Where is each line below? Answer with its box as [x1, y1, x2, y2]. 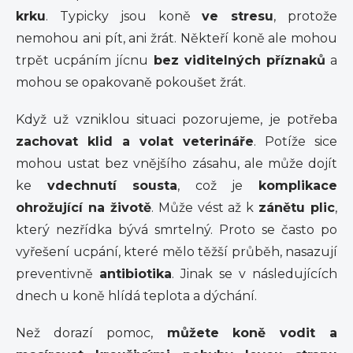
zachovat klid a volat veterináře [16, 134, 254, 149]
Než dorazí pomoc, [16, 325, 153, 340]
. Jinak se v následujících [172, 266, 337, 281]
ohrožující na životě [16, 200, 151, 215]
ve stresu [202, 9, 274, 24]
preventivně [16, 266, 99, 281]
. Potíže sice [254, 134, 337, 149]
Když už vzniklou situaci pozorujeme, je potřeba [16, 112, 337, 127]
